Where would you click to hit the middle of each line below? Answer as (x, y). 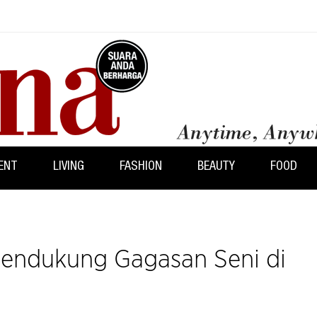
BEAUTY (216, 167)
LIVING (69, 167)
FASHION (141, 167)
